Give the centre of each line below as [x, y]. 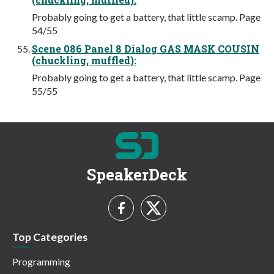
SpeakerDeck [137, 174]
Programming [41, 262]
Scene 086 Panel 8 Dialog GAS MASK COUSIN [146, 48]
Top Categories [50, 237]
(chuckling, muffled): [84, 60]
